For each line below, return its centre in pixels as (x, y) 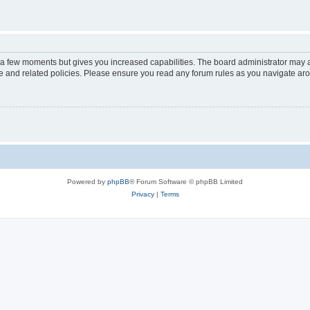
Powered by (87, 181)
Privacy (143, 194)
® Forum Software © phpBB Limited (186, 181)
